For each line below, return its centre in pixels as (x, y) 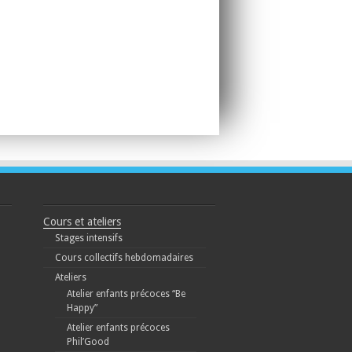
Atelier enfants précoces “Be (126, 294)
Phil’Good (88, 342)
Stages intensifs (88, 238)
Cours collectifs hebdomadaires (124, 258)
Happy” (82, 308)
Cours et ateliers (82, 222)
